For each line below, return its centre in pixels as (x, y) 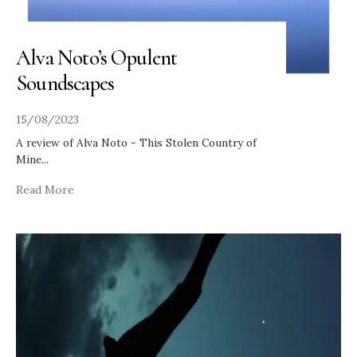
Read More (45, 189)
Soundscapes (65, 83)
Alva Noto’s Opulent (97, 57)
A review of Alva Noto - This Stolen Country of (136, 142)
